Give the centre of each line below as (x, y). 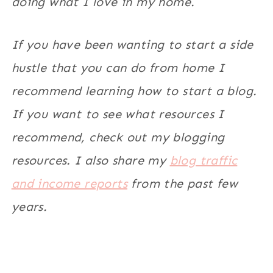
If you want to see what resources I (118, 114)
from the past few (183, 184)
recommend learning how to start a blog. (134, 91)
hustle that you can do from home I (118, 68)
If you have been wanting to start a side (132, 45)
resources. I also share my (90, 161)
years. (29, 207)
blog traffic (204, 161)
